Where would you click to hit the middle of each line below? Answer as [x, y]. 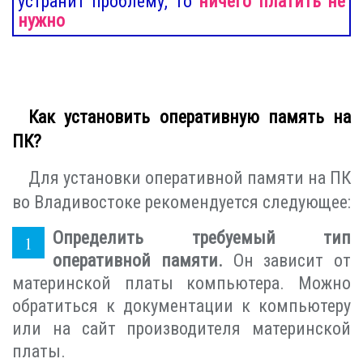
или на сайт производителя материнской [181, 328]
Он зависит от [286, 260]
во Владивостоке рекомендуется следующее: [181, 202]
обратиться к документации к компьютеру [181, 305]
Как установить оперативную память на [190, 117]
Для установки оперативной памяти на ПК [190, 177]
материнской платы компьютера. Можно [181, 283]
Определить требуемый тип [202, 237]
